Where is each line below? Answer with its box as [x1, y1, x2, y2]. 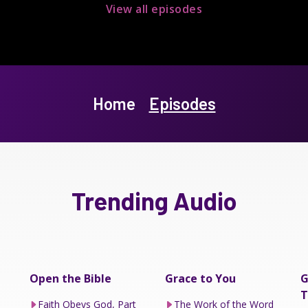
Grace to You [164, 270, 236, 286]
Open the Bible [29, 270, 111, 286]
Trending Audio [71, 185, 237, 215]
